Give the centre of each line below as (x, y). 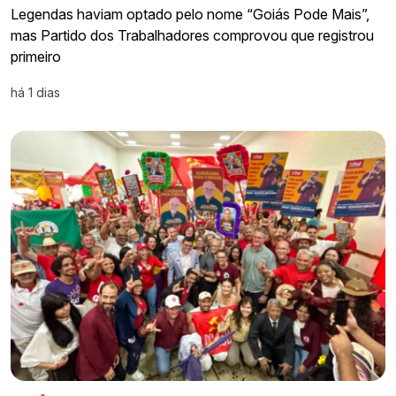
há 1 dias (35, 93)
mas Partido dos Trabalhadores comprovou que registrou (192, 36)
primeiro (36, 57)
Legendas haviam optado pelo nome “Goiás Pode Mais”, (190, 15)
